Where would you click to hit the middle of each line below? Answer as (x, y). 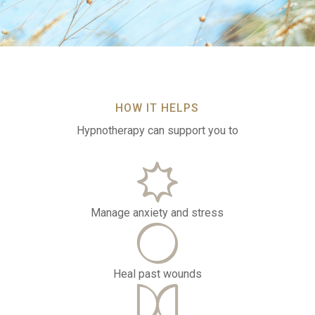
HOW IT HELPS (157, 108)
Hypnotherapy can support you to (157, 130)
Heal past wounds (157, 274)
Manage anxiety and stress (157, 213)
